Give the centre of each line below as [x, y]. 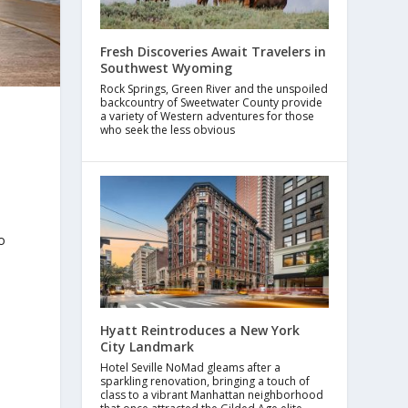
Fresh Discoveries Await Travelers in [214, 51]
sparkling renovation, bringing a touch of [205, 382]
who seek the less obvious [168, 129]
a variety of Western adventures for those [208, 116]
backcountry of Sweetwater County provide [212, 102]
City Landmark [148, 347]
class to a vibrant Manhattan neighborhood [212, 395]
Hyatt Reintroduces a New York [200, 331]
